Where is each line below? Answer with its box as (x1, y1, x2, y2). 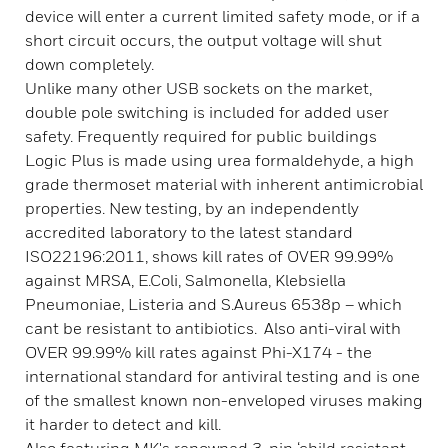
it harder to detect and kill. (25, 414, 221, 434)
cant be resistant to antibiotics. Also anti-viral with (25, 318, 401, 338)
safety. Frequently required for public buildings (25, 126, 377, 146)
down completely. (25, 54, 154, 74)
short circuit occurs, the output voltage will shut (25, 30, 382, 50)
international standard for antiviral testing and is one (25, 366, 420, 386)
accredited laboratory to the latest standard (25, 222, 353, 242)
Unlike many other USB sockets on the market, (25, 78, 375, 98)
